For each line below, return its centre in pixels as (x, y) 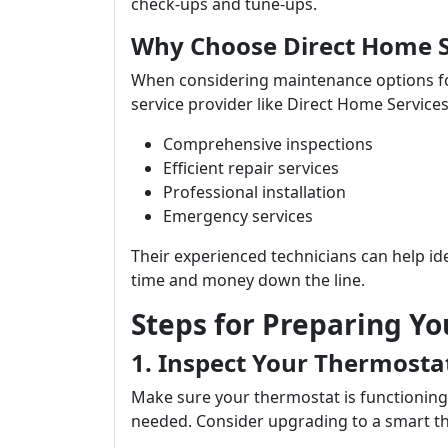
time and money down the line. (248, 280)
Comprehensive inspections (268, 144)
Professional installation (254, 192)
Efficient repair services (251, 168)
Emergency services (238, 216)
